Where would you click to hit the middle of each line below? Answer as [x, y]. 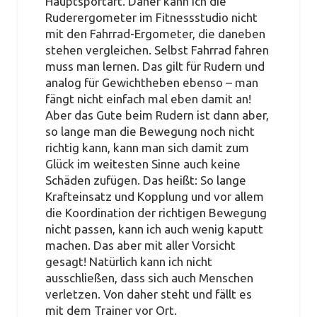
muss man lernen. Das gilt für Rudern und [155, 67]
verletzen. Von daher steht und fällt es [148, 294]
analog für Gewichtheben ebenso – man [151, 83]
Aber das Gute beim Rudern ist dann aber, [157, 115]
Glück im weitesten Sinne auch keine [143, 164]
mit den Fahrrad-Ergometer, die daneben [155, 34]
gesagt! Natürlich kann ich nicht [128, 262]
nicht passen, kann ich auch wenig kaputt [154, 229]
